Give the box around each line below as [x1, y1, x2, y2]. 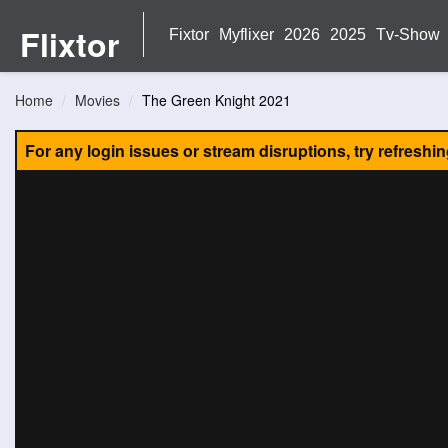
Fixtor [169, 26, 209, 43]
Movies [75, 90, 120, 110]
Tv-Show [376, 26, 440, 43]
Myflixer [219, 26, 274, 43]
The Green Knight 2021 [142, 90, 291, 110]
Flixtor [19, 21, 119, 67]
